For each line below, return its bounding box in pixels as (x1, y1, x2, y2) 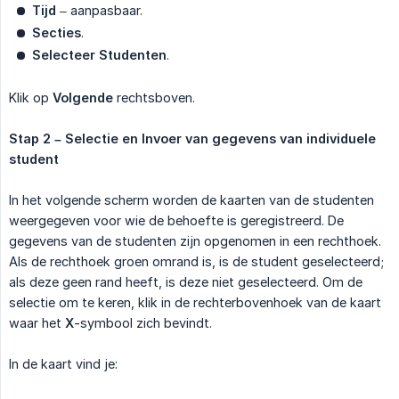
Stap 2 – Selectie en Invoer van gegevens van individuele (9, 130, 376, 146)
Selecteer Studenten (32, 46, 167, 62)
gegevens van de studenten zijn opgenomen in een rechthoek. (9, 232, 381, 248)
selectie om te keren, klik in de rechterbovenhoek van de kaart (9, 294, 381, 310)
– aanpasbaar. (56, 2, 142, 18)
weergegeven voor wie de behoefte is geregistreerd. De (9, 212, 344, 228)
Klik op (9, 89, 53, 105)
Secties (32, 24, 81, 40)
